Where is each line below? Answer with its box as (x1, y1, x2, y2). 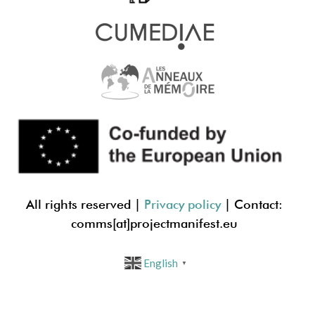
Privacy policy (143, 196, 221, 212)
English (143, 257, 178, 270)
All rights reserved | (25, 196, 144, 212)
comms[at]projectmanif (70, 215, 203, 231)
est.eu (202, 215, 238, 231)
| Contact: (220, 196, 283, 212)
